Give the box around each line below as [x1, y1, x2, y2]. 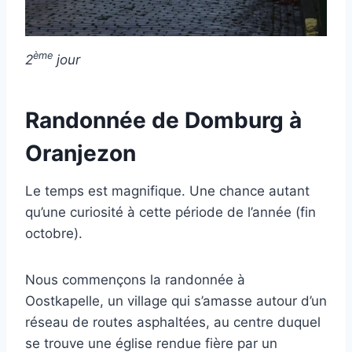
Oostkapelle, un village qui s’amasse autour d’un [25, 292, 327, 309]
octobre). [25, 225, 82, 241]
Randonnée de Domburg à [25, 106, 302, 134]
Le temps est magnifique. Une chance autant [25, 182, 310, 199]
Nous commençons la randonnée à [25, 271, 245, 288]
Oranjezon [25, 139, 136, 167]
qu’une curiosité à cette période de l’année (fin [25, 203, 316, 220]
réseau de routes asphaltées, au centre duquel [25, 313, 321, 330]
